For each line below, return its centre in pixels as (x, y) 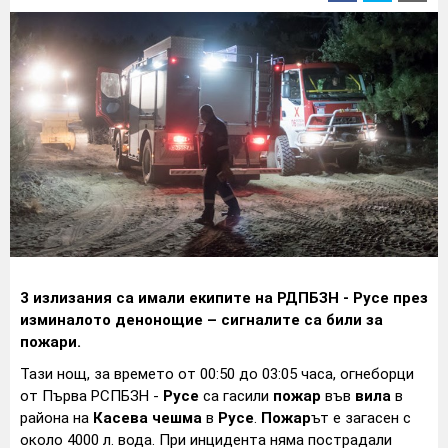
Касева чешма (147, 417)
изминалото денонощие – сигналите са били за (201, 319)
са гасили (236, 395)
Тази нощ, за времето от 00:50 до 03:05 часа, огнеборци (217, 373)
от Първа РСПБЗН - (91, 395)
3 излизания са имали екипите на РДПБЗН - (186, 297)
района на (56, 417)
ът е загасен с (361, 417)
